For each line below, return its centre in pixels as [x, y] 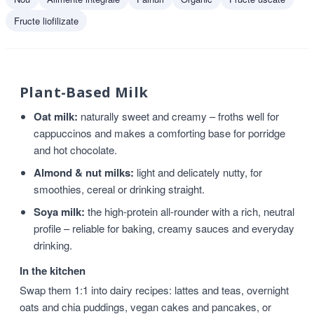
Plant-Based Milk [84, 92]
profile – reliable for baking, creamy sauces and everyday [164, 228]
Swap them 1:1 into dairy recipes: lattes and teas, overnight [154, 290]
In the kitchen [53, 271]
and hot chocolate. [75, 150]
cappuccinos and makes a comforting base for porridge [159, 133]
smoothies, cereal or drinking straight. [119, 189]
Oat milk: [56, 116]
